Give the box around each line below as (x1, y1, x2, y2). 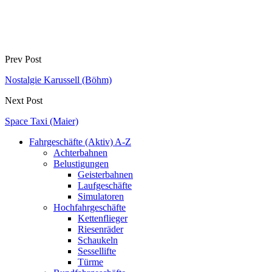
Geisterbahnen (78, 169, 133, 180)
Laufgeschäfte (78, 180, 132, 191)
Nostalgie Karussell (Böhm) (5, 74, 112, 85)
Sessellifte (78, 245, 116, 256)
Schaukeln (78, 234, 118, 245)
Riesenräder (78, 223, 123, 234)
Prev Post (5, 53, 41, 64)
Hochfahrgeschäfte (53, 202, 126, 212)
